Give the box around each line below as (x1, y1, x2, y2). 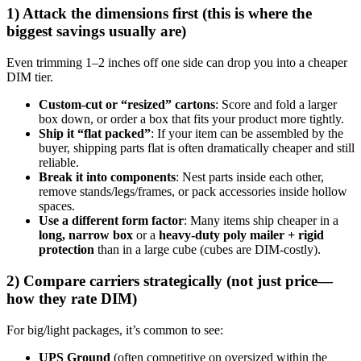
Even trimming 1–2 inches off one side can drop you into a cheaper (6, 56, 347, 70)
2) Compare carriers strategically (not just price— (6, 272, 333, 289)
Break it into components (39, 170, 176, 185)
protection (39, 243, 94, 257)
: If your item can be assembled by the (151, 127, 343, 141)
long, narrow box (39, 228, 133, 243)
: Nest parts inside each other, (176, 170, 324, 185)
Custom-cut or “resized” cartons (39, 98, 215, 112)
